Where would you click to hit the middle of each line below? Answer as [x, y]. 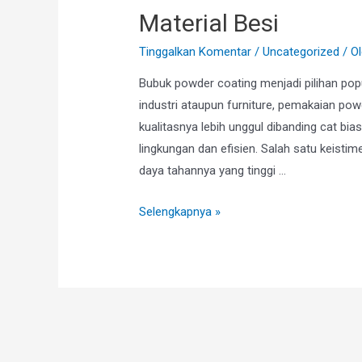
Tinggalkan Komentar [196, 51]
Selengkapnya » [180, 211]
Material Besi [209, 23]
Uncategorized [301, 51]
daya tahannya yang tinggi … [213, 170]
